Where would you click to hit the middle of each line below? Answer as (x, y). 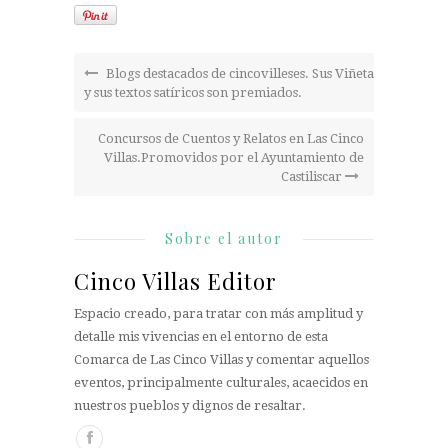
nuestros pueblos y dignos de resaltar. (190, 406)
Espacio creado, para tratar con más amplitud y (218, 314)
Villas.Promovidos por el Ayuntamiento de (234, 158)
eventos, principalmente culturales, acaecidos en (221, 383)
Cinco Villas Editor (175, 281)
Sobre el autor (224, 239)
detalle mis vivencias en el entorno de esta (201, 337)
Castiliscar (313, 177)
